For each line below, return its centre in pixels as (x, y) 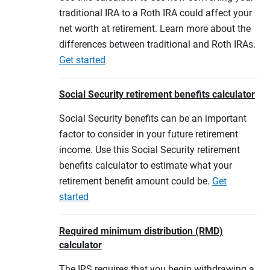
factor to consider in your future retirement (149, 134)
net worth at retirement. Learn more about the (155, 29)
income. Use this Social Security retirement (149, 150)
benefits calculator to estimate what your (146, 165)
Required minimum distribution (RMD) (141, 231)
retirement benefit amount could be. (136, 181)
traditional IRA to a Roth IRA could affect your (155, 13)
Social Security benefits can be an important (153, 118)
